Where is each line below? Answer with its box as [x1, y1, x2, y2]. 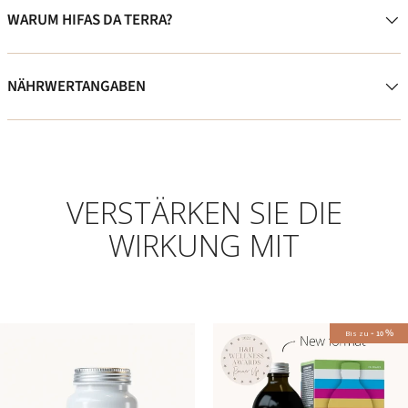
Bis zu [344, 327, 371, 338]
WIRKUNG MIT [108, 224, 300, 266]
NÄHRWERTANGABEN [7, 75, 146, 97]
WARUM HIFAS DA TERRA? [7, 8, 173, 31]
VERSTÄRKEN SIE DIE [66, 191, 342, 233]
